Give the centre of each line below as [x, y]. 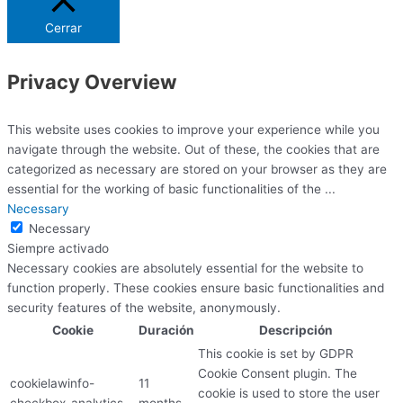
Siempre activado [58, 248]
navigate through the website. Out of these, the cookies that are [193, 149]
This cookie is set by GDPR [276, 353]
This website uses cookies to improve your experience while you [193, 129]
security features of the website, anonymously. [144, 307]
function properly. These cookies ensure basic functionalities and [196, 287]
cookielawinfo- [52, 383]
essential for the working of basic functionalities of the [166, 188]
